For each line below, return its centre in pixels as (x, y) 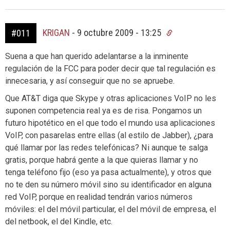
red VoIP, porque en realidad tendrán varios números (99, 197)
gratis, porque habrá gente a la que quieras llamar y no (102, 160)
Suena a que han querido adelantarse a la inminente (97, 56)
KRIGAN (56, 33)
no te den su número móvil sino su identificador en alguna (108, 185)
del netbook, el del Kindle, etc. (59, 222)
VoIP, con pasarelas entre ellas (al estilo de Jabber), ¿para (109, 135)
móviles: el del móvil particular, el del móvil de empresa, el (111, 209)
